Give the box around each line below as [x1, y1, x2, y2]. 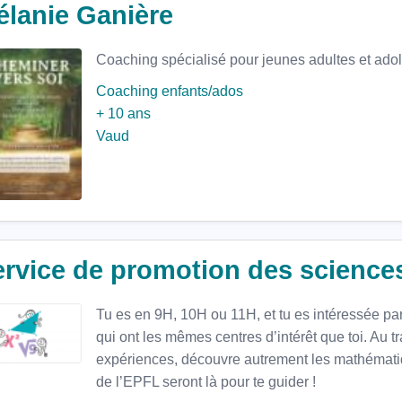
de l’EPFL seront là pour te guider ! [96, 374, 316, 389]
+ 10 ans [96, 106, 151, 121]
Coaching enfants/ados [96, 83, 243, 99]
